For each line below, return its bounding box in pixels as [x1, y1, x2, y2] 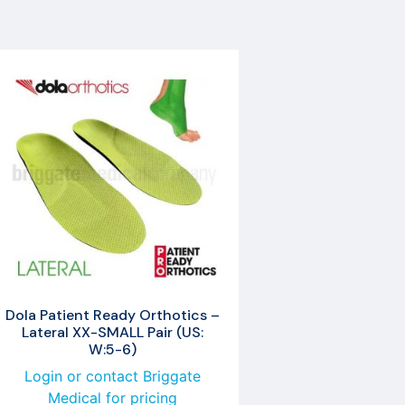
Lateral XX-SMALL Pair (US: [21, 322, 203, 342]
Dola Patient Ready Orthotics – [5, 305, 220, 325]
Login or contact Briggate [24, 366, 201, 385]
